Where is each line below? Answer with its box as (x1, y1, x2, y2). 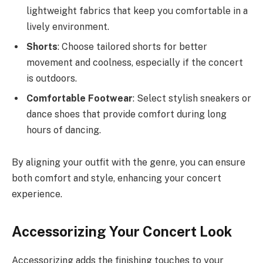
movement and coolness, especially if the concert (26, 56, 243, 68)
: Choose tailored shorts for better (58, 41, 207, 52)
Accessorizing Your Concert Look (12, 222, 232, 240)
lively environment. (26, 21, 109, 32)
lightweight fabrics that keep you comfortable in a (26, 5, 248, 16)
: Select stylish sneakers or (133, 92, 251, 104)
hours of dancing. (26, 124, 101, 136)
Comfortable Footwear (26, 92, 133, 104)
